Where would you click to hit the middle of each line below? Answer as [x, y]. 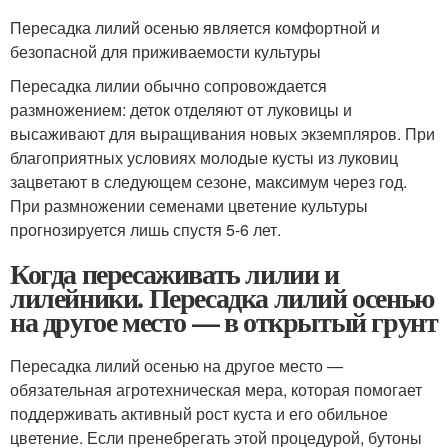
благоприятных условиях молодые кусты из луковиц [204, 157]
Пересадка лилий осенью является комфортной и [195, 27]
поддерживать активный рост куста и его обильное [199, 413]
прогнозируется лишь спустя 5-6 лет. [145, 229]
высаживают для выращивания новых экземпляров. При [222, 133]
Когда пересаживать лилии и [174, 273]
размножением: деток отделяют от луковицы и [181, 109]
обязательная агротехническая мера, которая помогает [216, 389]
